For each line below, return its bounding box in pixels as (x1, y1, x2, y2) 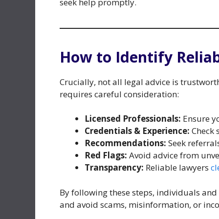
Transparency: (85, 162, 144, 174)
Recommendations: (85, 137, 166, 149)
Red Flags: (85, 150, 127, 161)
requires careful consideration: (60, 88, 179, 100)
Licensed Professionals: (85, 113, 181, 125)
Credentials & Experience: (85, 125, 190, 137)
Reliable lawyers (144, 162, 211, 174)
